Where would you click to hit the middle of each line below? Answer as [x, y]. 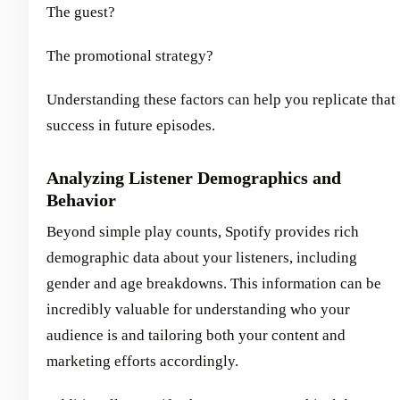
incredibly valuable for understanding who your [198, 310]
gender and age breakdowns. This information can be [214, 284]
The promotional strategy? [130, 56]
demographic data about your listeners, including [202, 258]
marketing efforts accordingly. [142, 362]
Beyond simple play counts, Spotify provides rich [203, 232]
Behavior [81, 200]
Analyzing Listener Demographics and [194, 178]
